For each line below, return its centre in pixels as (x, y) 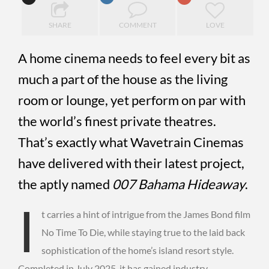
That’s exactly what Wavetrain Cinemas (131, 142)
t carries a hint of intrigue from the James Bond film (146, 214)
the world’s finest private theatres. (117, 121)
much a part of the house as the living (123, 79)
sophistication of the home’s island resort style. (138, 250)
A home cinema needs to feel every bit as (134, 58)
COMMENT (138, 25)
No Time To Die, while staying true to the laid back (143, 232)
